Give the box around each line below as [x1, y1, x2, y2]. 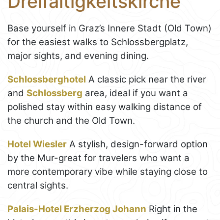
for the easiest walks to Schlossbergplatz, [7, 36, 188, 48]
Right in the [146, 203, 197, 215]
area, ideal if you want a [82, 87, 188, 99]
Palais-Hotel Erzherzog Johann [7, 203, 146, 215]
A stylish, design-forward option [67, 138, 208, 150]
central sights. [7, 179, 68, 191]
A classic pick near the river [86, 73, 206, 85]
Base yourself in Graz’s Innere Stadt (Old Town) [7, 22, 212, 34]
